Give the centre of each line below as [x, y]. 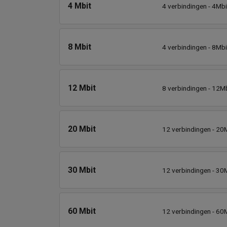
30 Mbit [82, 170]
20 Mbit [82, 129]
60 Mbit [82, 211]
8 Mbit [80, 47]
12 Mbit [82, 88]
